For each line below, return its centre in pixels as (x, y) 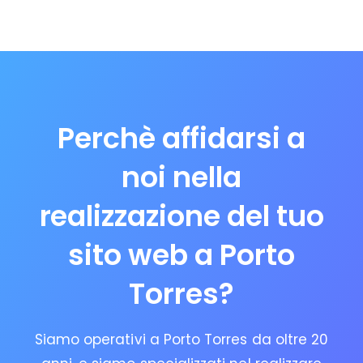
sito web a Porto (181, 254)
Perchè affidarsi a (181, 138)
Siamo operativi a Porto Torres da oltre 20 (181, 339)
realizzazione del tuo (181, 216)
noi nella (181, 177)
